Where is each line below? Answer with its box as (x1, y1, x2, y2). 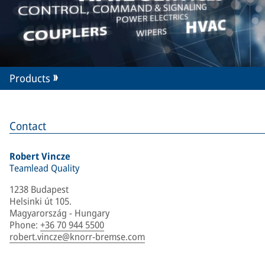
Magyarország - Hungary (9, 206, 109, 219)
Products (9, 71, 50, 85)
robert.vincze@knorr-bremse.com (9, 230, 145, 243)
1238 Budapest (9, 183, 69, 196)
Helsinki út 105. (9, 195, 72, 208)
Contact (9, 118, 46, 134)
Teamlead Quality (9, 161, 79, 174)
